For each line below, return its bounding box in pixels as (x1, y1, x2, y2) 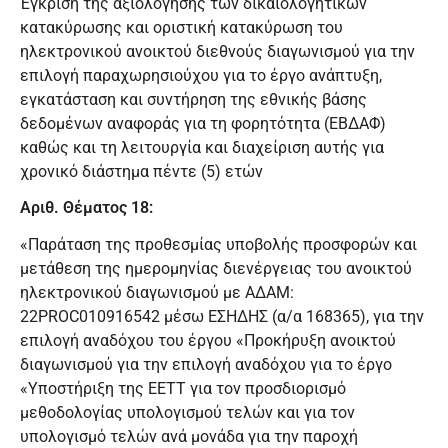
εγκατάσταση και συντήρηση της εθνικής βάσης (20, 89, 367, 109)
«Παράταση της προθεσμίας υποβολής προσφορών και (20, 235, 417, 255)
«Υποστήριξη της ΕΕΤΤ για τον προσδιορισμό (20, 379, 346, 399)
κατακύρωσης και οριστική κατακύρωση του (20, 17, 343, 37)
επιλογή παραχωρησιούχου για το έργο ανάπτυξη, (20, 65, 382, 85)
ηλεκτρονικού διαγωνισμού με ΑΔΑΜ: (20, 283, 294, 303)
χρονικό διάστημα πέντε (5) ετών (20, 161, 263, 181)
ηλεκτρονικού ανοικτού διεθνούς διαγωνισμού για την (20, 41, 415, 61)
